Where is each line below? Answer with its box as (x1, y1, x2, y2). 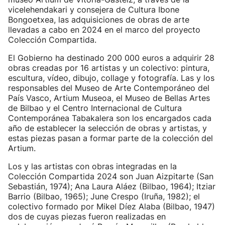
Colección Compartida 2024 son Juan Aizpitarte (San (8, 171, 213, 181)
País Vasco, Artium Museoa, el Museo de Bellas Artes (8, 93, 210, 103)
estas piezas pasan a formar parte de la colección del (8, 133, 213, 143)
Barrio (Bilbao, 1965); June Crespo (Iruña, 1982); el (8, 191, 200, 201)
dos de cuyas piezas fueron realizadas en (8, 211, 166, 221)
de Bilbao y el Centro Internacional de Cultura (8, 103, 182, 113)
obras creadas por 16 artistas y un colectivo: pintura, (8, 63, 209, 73)
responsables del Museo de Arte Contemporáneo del (8, 83, 209, 93)
